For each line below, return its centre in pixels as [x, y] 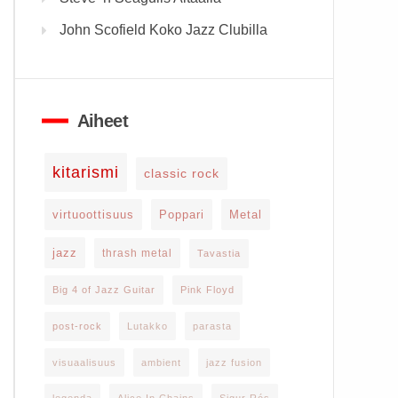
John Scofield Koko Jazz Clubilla [163, 30]
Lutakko [147, 326]
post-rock [77, 326]
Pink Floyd [207, 290]
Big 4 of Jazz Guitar [103, 290]
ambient [161, 362]
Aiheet [102, 121]
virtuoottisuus [93, 215]
